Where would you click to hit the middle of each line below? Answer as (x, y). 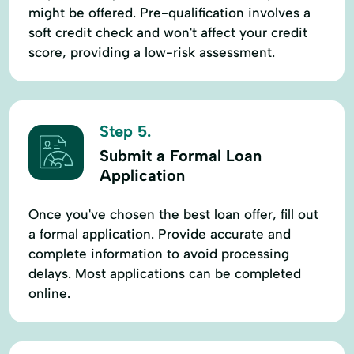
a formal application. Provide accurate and (160, 233)
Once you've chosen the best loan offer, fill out (173, 214)
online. (49, 293)
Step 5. (125, 131)
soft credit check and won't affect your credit (168, 32)
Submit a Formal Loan (181, 155)
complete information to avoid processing (159, 253)
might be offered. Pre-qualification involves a (169, 12)
